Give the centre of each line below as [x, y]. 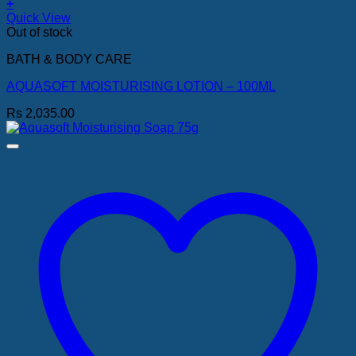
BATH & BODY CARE [69, 59]
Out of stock [39, 32]
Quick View [39, 17]
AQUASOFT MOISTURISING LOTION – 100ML [141, 86]
